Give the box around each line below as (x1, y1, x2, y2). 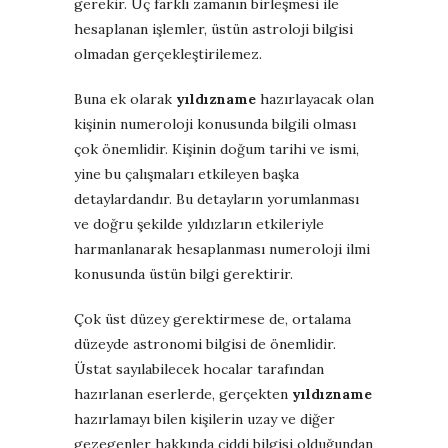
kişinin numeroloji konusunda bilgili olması (74, 114, 356, 133)
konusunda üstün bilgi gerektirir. (74, 264, 293, 283)
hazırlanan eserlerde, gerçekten (74, 384, 292, 403)
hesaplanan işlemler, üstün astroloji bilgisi (74, 19, 353, 38)
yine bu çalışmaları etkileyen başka (74, 164, 299, 183)
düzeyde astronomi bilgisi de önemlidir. (74, 334, 336, 353)
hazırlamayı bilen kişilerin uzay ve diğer (74, 409, 335, 428)
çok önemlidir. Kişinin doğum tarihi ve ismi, (74, 139, 359, 158)
